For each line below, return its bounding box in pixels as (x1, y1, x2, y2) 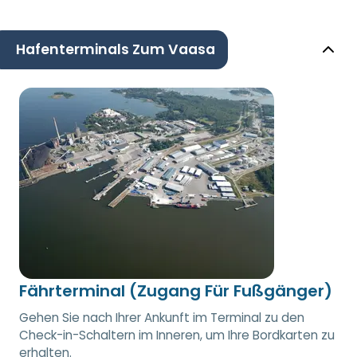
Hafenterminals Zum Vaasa (16, 39, 215, 59)
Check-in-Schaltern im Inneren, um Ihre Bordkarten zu (19, 326, 335, 343)
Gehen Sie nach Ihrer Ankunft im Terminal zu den (19, 308, 304, 326)
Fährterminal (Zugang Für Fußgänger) (19, 279, 332, 302)
